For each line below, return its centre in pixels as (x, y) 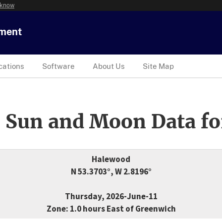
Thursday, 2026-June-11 (111, 196)
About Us (109, 66)
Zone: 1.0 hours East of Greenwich (111, 209)
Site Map (158, 66)
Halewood (111, 159)
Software (58, 66)
